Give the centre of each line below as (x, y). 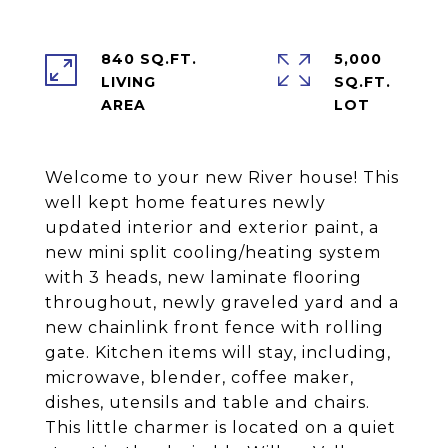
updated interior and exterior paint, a (212, 227)
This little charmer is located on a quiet (220, 427)
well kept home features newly (185, 202)
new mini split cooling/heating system (213, 252)
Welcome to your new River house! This (222, 177)
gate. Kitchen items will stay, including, (218, 352)
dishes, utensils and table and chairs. (207, 402)
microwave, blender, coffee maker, (199, 377)
